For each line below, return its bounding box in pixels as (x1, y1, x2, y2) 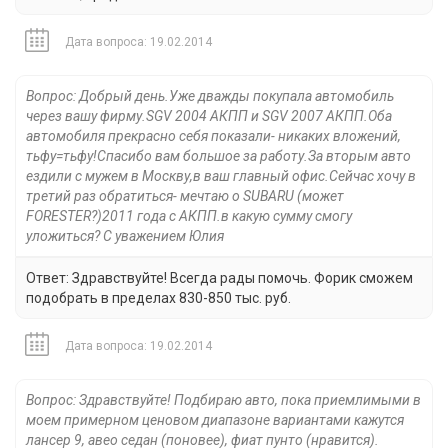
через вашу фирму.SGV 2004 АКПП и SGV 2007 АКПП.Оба (26, 108, 392, 125)
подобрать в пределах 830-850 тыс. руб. (26, 290, 291, 307)
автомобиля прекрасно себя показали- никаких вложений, (26, 128, 401, 145)
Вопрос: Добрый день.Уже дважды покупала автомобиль (26, 88, 394, 105)
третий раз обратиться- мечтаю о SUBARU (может (26, 188, 344, 205)
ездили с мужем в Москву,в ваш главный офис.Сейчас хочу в (26, 168, 416, 185)
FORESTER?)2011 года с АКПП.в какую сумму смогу (26, 208, 352, 225)
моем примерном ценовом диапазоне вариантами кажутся (26, 412, 404, 429)
